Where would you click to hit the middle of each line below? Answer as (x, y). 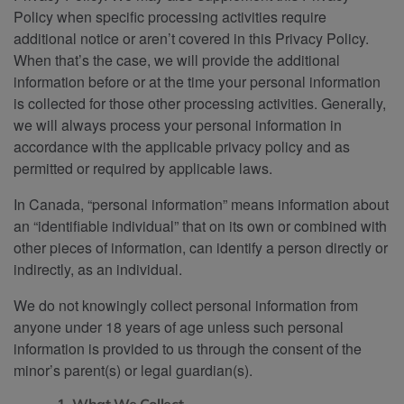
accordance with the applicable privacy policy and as (182, 146)
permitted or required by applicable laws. (143, 168)
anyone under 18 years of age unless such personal (179, 326)
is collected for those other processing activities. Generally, (200, 103)
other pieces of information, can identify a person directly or (201, 247)
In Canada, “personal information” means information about (201, 204)
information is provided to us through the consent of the (188, 348)
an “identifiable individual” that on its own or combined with (200, 225)
